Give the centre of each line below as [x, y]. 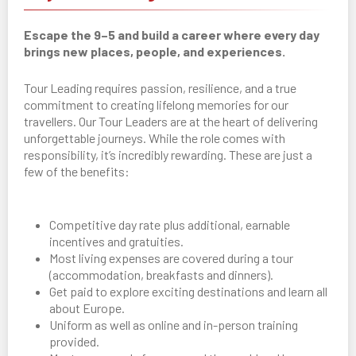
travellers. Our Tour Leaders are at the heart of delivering [171, 122]
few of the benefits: [77, 172]
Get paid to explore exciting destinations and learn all [188, 292]
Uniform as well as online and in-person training [174, 325]
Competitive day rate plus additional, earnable [170, 225]
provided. [74, 342]
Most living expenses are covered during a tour [171, 258]
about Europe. [87, 308]
